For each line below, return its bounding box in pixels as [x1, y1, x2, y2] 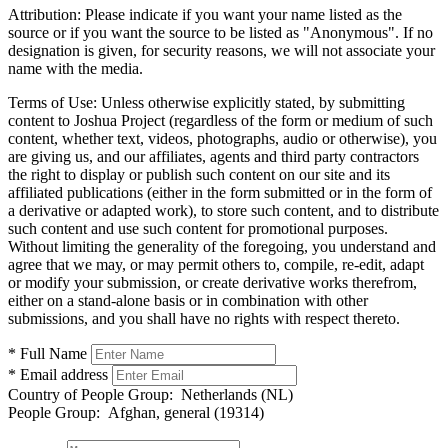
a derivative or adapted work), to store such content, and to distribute [8, 201, 439, 219]
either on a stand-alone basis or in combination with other [8, 291, 368, 309]
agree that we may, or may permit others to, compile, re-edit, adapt [8, 255, 424, 273]
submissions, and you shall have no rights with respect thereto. [8, 309, 400, 327]
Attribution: [8, 5, 81, 23]
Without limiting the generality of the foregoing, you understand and [8, 237, 436, 255]
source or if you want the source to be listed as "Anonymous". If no [8, 23, 433, 41]
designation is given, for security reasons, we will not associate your [8, 41, 435, 59]
